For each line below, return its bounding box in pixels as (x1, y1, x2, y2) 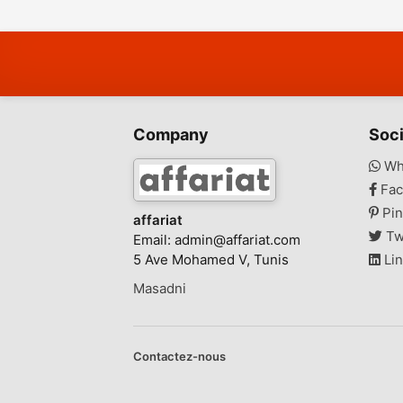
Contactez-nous (133, 348, 226, 363)
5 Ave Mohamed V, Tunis (133, 250, 289, 268)
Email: (133, 230, 175, 248)
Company (133, 124, 209, 144)
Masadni (133, 279, 186, 297)
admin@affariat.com (175, 230, 300, 248)
